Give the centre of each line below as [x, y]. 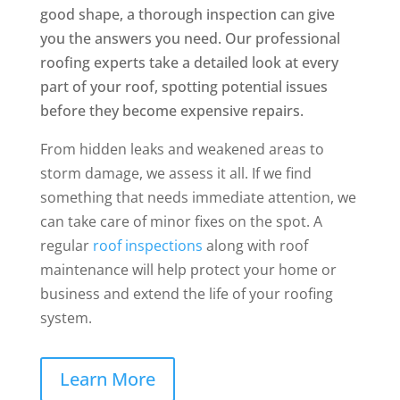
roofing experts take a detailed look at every [189, 62]
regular [66, 245]
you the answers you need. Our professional [190, 38]
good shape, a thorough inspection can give [187, 14]
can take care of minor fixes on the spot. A [181, 221]
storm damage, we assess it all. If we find [175, 173]
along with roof [255, 245]
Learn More [107, 379]
